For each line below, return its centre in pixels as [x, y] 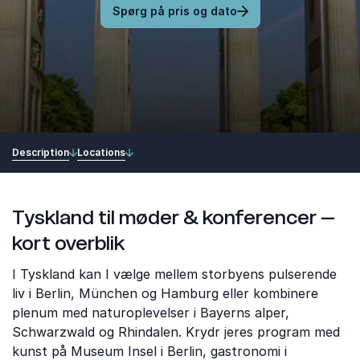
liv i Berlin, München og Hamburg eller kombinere [165, 293]
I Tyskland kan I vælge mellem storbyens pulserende [174, 274]
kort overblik [68, 243]
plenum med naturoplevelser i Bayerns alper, [151, 313]
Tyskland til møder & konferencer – [174, 217]
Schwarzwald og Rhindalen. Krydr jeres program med [176, 332]
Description [41, 152]
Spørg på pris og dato [174, 11]
